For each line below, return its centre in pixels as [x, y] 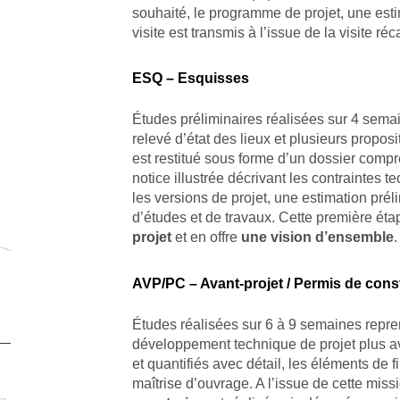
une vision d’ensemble [318, 237]
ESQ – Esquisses [191, 79]
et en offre [207, 237]
